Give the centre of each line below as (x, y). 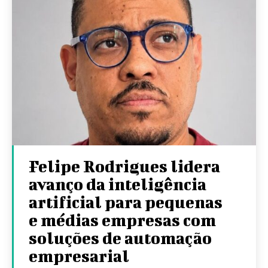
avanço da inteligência (118, 184)
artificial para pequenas (126, 202)
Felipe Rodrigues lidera (124, 166)
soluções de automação (120, 237)
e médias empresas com (122, 220)
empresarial (79, 255)
